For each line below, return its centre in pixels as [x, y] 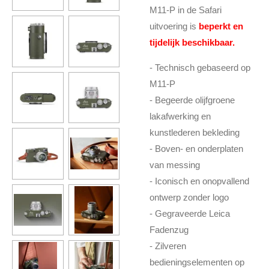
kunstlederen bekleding [195, 132]
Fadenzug [169, 229]
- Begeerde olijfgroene [192, 100]
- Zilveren [168, 246]
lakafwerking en [180, 116]
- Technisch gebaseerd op [200, 67]
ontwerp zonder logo [189, 197]
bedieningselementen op [197, 262]
